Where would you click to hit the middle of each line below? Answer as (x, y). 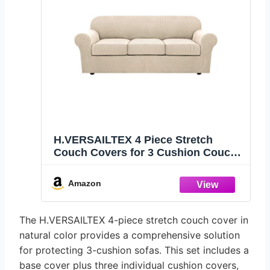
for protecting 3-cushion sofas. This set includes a (134, 250)
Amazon (85, 183)
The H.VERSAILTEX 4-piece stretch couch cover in (134, 220)
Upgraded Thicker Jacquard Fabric (143, 178)
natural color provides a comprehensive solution (130, 235)
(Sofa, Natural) (91, 191)
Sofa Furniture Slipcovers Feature (141, 165)
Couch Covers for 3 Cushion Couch (145, 153)
